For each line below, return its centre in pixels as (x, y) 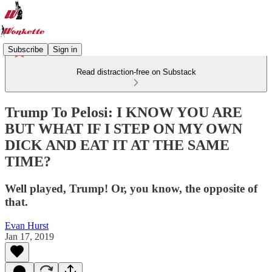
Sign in (65, 49)
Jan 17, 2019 (29, 236)
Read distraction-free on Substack (136, 72)
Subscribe (25, 49)
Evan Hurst (27, 225)
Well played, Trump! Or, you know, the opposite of (131, 188)
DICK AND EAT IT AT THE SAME (117, 145)
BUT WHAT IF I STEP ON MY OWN (124, 128)
